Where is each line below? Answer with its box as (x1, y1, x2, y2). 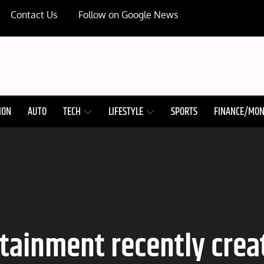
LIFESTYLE (108, 104, 144, 120)
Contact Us (11, 9, 58, 21)
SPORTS (171, 104, 198, 120)
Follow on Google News (78, 9, 179, 21)
